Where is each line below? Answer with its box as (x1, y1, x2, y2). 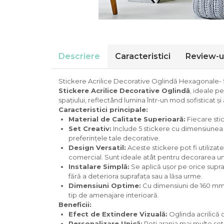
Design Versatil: (68, 143, 126, 151)
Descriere (58, 51, 100, 61)
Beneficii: (58, 200, 91, 208)
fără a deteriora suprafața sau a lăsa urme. (68, 172, 202, 180)
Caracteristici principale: (58, 105, 148, 113)
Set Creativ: (68, 124, 111, 132)
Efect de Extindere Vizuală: (68, 210, 167, 218)
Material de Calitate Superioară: (68, 115, 185, 123)
